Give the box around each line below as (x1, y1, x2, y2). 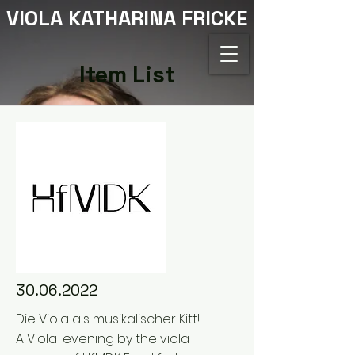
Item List (78, 59, 175, 89)
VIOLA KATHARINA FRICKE (6, 5, 247, 32)
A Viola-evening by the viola (16, 330, 189, 348)
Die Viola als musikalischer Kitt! (16, 310, 200, 328)
